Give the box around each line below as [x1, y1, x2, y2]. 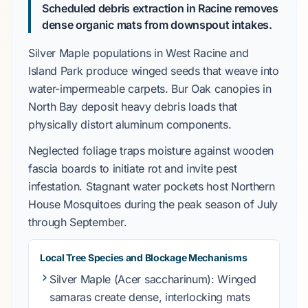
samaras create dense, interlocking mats [49, 290, 250, 304]
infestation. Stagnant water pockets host [28, 179, 231, 193]
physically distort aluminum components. [28, 118, 232, 131]
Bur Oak [171, 82, 212, 96]
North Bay [28, 100, 78, 113]
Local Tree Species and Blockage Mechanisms [40, 252, 247, 263]
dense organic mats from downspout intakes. [42, 18, 272, 32]
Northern [230, 179, 275, 193]
